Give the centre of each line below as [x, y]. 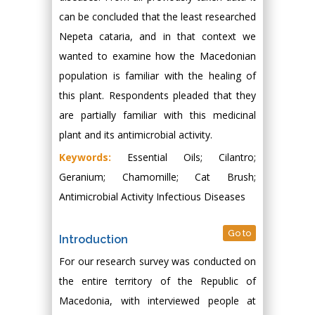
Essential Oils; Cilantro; [184, 157]
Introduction [94, 240]
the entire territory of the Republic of [157, 281]
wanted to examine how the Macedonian [157, 56]
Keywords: [85, 157]
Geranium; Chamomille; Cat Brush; [157, 177]
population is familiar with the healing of [157, 76]
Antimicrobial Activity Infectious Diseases [152, 197]
